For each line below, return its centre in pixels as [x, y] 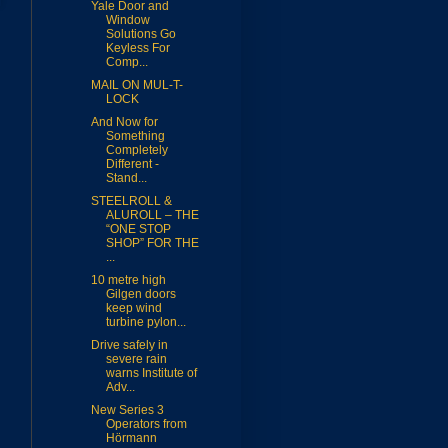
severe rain [136, 359]
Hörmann [131, 438]
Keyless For [137, 48]
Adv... [120, 387]
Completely [136, 150]
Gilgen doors [140, 294]
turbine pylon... [145, 322]
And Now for [124, 122]
